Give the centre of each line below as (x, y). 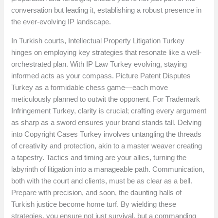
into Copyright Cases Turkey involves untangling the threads (107, 134)
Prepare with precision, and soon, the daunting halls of (97, 193)
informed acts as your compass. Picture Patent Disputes (101, 76)
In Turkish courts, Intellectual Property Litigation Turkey (98, 41)
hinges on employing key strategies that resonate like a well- (107, 53)
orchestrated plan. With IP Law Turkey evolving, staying (99, 64)
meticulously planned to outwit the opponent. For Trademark (106, 99)
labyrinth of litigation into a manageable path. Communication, (108, 169)
